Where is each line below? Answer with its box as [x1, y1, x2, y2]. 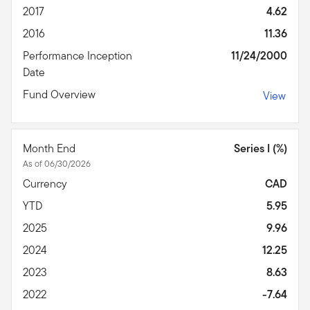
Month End [23, 140, 78, 156]
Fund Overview [23, 86, 98, 102]
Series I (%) [234, 140, 287, 156]
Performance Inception [23, 47, 132, 64]
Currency [23, 175, 70, 192]
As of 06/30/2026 [23, 156, 91, 170]
